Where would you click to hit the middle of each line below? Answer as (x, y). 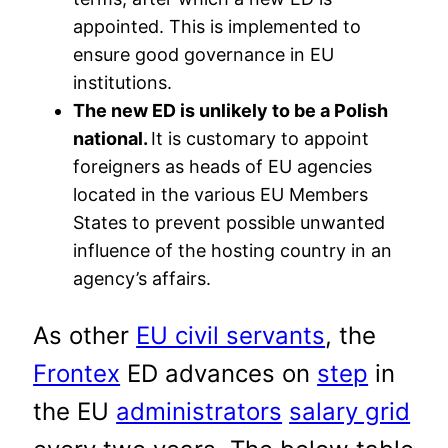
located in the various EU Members (221, 194)
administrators (199, 411)
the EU (75, 411)
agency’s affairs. (142, 278)
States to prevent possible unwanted (229, 222)
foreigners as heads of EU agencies (223, 166)
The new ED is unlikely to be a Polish (231, 110)
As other (85, 335)
